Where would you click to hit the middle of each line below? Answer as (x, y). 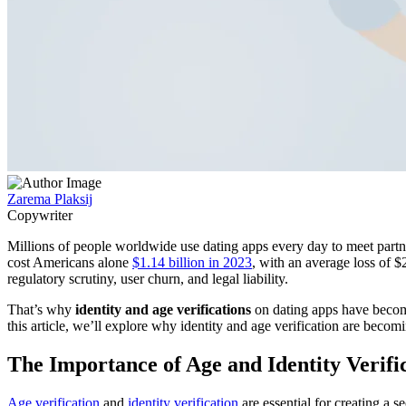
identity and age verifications (163, 309)
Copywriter (40, 215)
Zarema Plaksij (50, 198)
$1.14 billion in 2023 (192, 262)
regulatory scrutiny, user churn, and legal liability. (150, 278)
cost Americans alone (70, 262)
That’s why (41, 309)
